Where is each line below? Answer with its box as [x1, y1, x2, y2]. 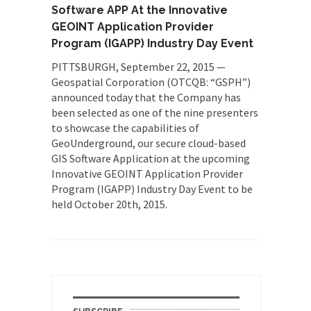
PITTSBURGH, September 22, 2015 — [51, 60, 226, 74]
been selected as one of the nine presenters [51, 106, 258, 119]
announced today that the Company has [51, 90, 241, 104]
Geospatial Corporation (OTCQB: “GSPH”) [51, 75, 251, 89]
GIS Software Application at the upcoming [51, 151, 250, 165]
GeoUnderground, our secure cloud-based [51, 136, 246, 150]
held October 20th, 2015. [51, 197, 167, 211]
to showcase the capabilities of [51, 121, 199, 135]
